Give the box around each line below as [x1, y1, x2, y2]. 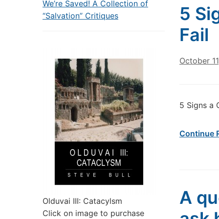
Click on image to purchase [43, 208, 144, 218]
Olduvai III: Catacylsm [43, 196, 122, 206]
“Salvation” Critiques [43, 11, 118, 21]
